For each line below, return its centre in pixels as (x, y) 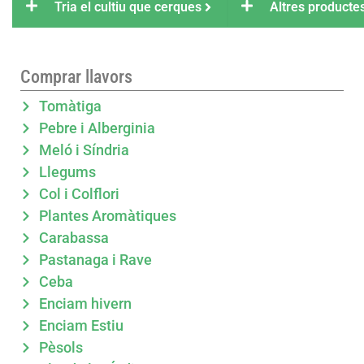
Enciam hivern (85, 304)
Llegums (67, 172)
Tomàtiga (70, 106)
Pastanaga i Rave (95, 260)
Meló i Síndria (84, 150)
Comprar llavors (76, 77)
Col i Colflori (79, 194)
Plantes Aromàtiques (107, 216)
